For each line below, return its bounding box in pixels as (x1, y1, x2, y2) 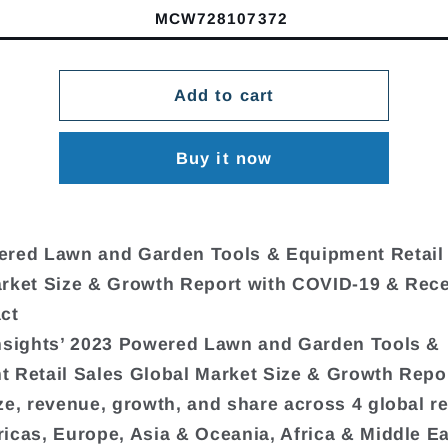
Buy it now (176, 148, 272, 167)
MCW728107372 (154, 10, 288, 28)
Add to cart (173, 86, 275, 105)
